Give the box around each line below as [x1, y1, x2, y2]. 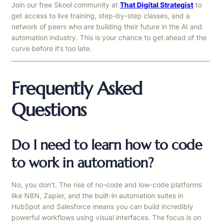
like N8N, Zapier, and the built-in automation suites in [11, 191, 183, 200]
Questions [11, 99, 86, 121]
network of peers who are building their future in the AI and [11, 22, 202, 31]
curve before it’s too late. [11, 44, 92, 53]
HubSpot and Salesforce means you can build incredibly [11, 202, 193, 211]
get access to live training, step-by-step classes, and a [11, 11, 190, 20]
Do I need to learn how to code [11, 136, 202, 154]
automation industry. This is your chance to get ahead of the [11, 33, 207, 42]
